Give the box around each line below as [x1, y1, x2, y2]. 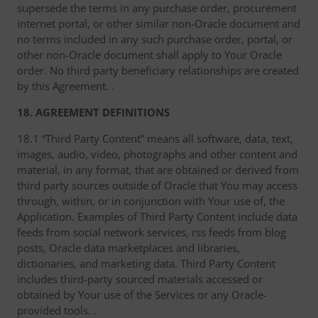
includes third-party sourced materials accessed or [17, 272, 263, 286]
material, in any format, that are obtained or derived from [17, 163, 299, 177]
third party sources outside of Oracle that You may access [17, 178, 297, 192]
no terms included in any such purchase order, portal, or [17, 32, 292, 46]
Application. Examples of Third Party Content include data [17, 209, 297, 224]
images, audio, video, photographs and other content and [17, 147, 297, 161]
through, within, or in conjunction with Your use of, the [17, 194, 285, 208]
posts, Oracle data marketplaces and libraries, [17, 241, 240, 255]
